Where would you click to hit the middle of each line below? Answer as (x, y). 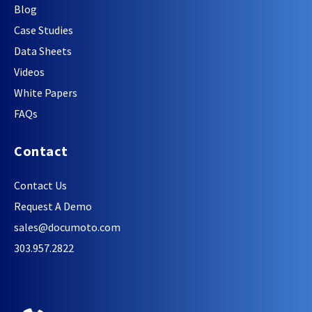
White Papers (46, 93)
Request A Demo (53, 206)
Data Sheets (43, 51)
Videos (29, 72)
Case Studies (44, 30)
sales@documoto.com (67, 227)
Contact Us (40, 186)
